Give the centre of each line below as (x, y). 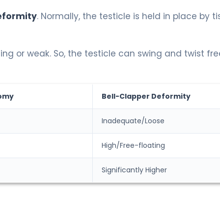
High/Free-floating (133, 146)
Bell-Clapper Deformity (146, 96)
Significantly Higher (134, 170)
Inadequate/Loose (133, 121)
